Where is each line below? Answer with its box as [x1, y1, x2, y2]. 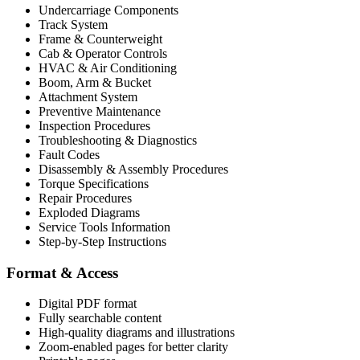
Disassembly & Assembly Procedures [39, 162, 228, 176]
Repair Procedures [39, 190, 132, 205]
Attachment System [39, 89, 137, 104]
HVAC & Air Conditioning [39, 60, 177, 75]
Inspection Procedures [39, 118, 150, 133]
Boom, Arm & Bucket [39, 75, 151, 89]
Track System [39, 17, 108, 31]
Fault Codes [39, 147, 100, 162]
